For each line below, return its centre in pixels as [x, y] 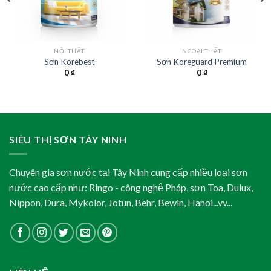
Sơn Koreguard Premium [202, 61]
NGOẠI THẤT [202, 51]
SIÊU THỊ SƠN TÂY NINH [68, 139]
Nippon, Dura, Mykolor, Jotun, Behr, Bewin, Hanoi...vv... [121, 203]
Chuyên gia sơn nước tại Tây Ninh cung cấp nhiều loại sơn [128, 172]
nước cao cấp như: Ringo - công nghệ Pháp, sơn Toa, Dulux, [131, 188]
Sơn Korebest [69, 61]
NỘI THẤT [69, 51]
